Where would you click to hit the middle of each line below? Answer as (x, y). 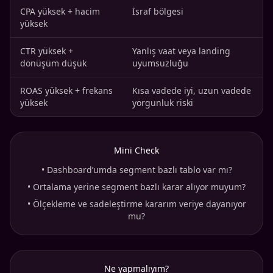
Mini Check (136, 151)
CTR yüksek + (47, 51)
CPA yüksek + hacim (60, 12)
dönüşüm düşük (53, 63)
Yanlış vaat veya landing (181, 51)
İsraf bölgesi (158, 12)
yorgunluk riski (163, 103)
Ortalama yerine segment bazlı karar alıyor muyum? (139, 187)
